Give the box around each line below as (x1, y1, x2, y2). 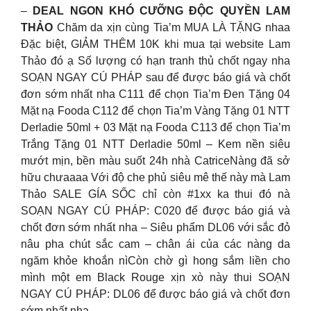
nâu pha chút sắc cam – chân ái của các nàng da (21, 238, 290, 250)
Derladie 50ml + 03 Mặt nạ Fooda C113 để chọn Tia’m (21, 121, 290, 133)
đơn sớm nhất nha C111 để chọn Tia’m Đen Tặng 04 (21, 88, 290, 100)
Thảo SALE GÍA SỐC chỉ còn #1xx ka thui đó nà (21, 188, 290, 200)
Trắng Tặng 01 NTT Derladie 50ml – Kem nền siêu (21, 138, 290, 150)
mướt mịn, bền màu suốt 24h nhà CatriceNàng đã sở (21, 155, 290, 167)
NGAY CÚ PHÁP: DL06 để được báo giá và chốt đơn (21, 288, 290, 300)
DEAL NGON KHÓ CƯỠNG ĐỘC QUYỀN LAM (33, 5, 291, 17)
